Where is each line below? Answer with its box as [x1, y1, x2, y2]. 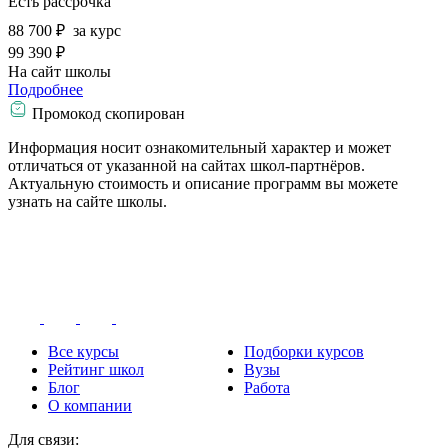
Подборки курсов [244, 343, 364, 361]
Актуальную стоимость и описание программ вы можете [8, 175, 398, 193]
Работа [244, 379, 290, 397]
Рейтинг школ [48, 361, 144, 379]
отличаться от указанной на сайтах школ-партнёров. [8, 157, 365, 175]
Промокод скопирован [32, 105, 185, 123]
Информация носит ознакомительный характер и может [8, 139, 391, 157]
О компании [48, 397, 132, 415]
